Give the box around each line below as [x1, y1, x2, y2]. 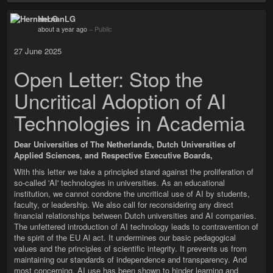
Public [94, 24, 112, 34]
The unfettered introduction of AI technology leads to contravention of [14, 221, 258, 232]
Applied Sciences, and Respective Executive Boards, [14, 149, 213, 161]
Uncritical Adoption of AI [14, 86, 226, 115]
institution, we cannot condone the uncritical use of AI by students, [14, 188, 250, 199]
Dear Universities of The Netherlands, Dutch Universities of [14, 138, 235, 150]
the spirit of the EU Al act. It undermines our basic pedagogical [14, 232, 236, 243]
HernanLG [38, 13, 76, 24]
